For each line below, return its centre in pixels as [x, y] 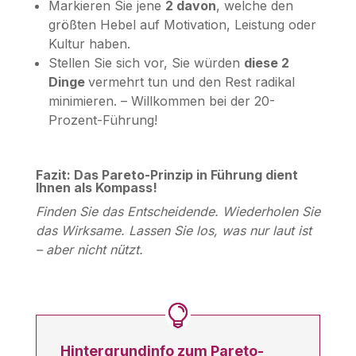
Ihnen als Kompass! [96, 187]
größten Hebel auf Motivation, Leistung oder [182, 24]
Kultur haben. [89, 43]
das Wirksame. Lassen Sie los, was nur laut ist [173, 230]
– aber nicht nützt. [89, 249]
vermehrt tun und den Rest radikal [191, 81]
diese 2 [266, 62]
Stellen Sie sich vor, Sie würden [146, 62]
